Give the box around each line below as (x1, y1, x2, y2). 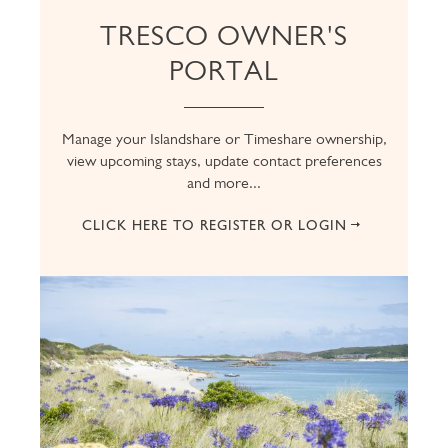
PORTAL (169, 54, 279, 87)
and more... (187, 173, 261, 192)
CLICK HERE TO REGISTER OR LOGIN (81, 217, 347, 233)
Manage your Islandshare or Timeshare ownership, (61, 129, 387, 148)
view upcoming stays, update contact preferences (66, 151, 382, 170)
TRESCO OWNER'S (100, 19, 348, 52)
